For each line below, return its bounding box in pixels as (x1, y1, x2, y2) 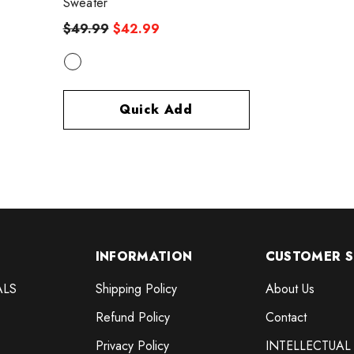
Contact (265, 307, 307, 326)
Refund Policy (95, 307, 170, 326)
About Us (265, 279, 314, 298)
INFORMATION (95, 247, 193, 265)
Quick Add (119, 100, 194, 119)
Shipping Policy (95, 279, 177, 298)
